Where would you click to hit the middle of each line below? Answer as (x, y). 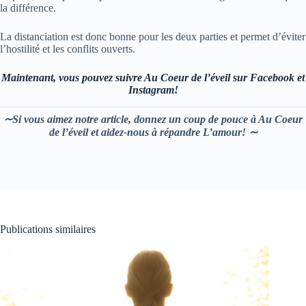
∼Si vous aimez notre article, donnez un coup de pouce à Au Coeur (153, 120)
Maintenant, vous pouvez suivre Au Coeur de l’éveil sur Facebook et (153, 78)
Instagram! (153, 90)
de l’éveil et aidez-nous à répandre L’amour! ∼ (153, 133)
